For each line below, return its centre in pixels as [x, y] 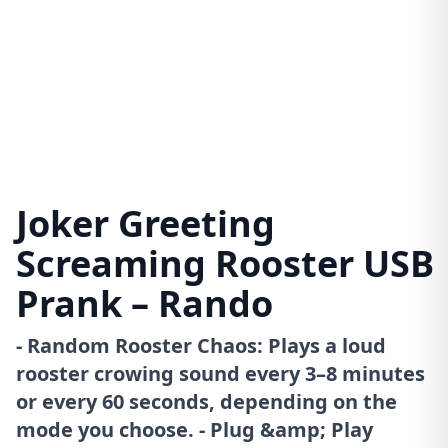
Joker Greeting [145, 224]
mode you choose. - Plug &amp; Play [194, 430]
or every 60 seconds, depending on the [206, 402]
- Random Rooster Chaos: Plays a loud [201, 346]
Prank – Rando [144, 304]
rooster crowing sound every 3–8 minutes [220, 374]
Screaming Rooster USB [225, 264]
